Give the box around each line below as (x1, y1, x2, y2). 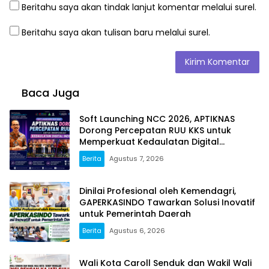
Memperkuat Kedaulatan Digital (79, 135, 219, 148)
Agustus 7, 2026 (109, 153, 164, 163)
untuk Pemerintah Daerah (79, 207, 191, 220)
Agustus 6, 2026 (109, 225, 165, 235)
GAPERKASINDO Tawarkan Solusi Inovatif (79, 196, 255, 208)
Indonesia (79, 147, 122, 159)
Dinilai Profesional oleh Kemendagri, (79, 184, 236, 197)
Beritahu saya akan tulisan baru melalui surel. (22, 26, 210, 39)
